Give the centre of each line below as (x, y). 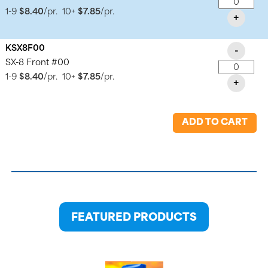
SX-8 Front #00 (38, 63)
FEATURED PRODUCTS (134, 218)
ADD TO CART (214, 123)
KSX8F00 (25, 48)
